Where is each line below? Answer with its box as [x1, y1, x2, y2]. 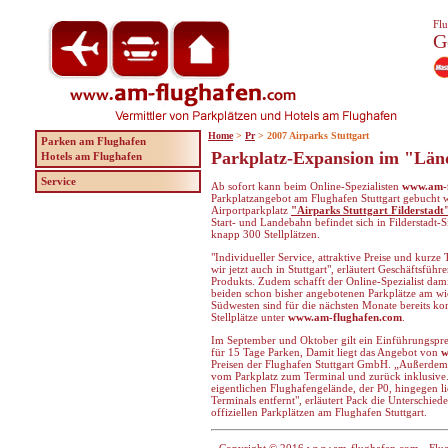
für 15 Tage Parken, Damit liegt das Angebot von [211, 346, 441, 358]
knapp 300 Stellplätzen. [211, 228, 320, 240]
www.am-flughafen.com [288, 311, 402, 323]
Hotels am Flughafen [41, 150, 142, 162]
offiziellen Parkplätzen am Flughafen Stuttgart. [211, 406, 427, 418]
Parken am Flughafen [41, 135, 146, 147]
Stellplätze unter [211, 311, 288, 323]
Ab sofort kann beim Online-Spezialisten [211, 180, 402, 192]
